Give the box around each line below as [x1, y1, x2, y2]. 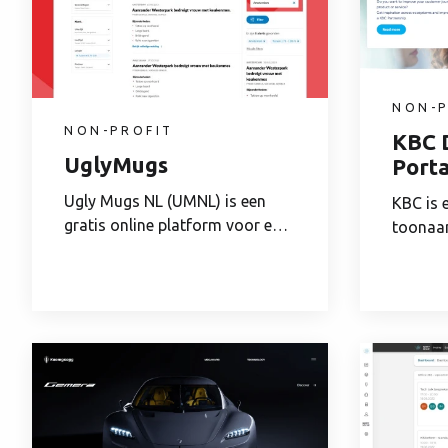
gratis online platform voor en [64, 215, 281, 234]
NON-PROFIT [64, 123, 174, 137]
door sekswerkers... [64, 239, 201, 258]
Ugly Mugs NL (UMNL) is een [64, 191, 266, 210]
